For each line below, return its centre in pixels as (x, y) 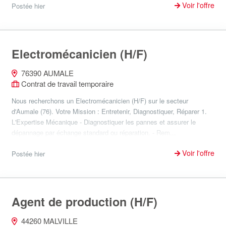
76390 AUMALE (46, 73)
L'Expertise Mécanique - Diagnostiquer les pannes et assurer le (104, 122)
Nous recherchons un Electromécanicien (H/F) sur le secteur (100, 101)
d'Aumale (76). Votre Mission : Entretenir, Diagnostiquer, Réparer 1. (109, 111)
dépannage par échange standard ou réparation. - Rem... (94, 132)
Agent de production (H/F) (84, 201)
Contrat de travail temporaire (66, 83)
